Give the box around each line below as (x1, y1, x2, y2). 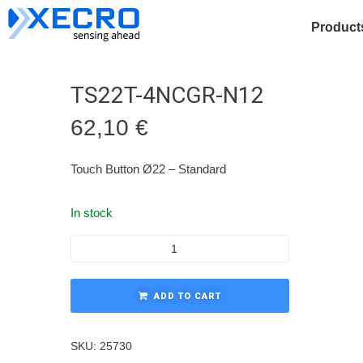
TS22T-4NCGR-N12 (70, 82, 264, 109)
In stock (70, 206, 113, 220)
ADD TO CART (154, 291, 221, 301)
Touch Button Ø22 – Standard (70, 162, 226, 176)
